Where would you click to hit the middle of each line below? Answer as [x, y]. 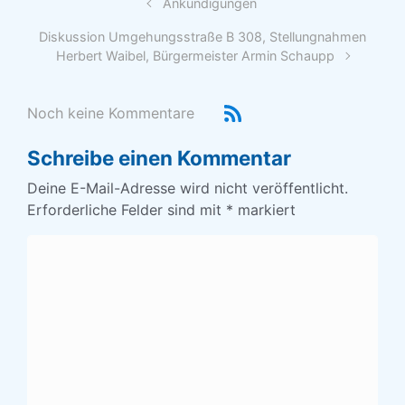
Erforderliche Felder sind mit [127, 210]
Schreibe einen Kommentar [159, 158]
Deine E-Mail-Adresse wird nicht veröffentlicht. [188, 188]
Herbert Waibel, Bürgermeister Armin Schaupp [196, 56]
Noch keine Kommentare [111, 113]
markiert [264, 210]
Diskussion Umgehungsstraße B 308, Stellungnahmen [202, 37]
